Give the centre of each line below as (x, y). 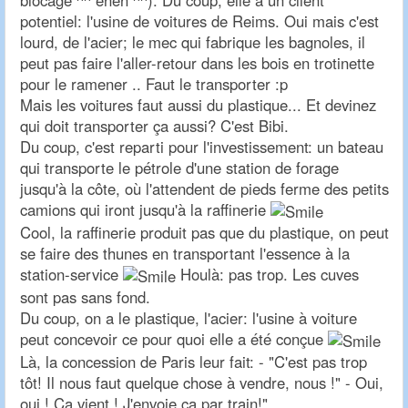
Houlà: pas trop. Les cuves (267, 275)
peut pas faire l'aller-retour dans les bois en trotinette (197, 63)
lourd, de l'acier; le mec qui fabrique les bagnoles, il (193, 42)
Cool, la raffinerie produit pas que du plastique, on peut (204, 233)
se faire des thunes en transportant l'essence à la (185, 254)
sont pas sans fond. (85, 297)
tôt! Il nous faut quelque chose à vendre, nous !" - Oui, (202, 383)
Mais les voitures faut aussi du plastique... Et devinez (198, 105)
